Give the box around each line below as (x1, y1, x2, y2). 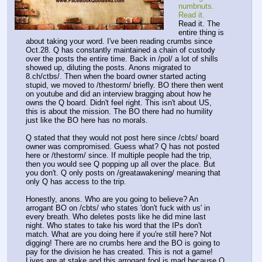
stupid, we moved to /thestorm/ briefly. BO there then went (26, 80, 223, 89)
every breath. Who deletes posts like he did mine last (26, 212, 206, 221)
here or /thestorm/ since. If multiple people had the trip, (26, 150, 212, 160)
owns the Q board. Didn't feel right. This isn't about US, (26, 98, 212, 107)
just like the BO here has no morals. (26, 115, 148, 125)
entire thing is (178, 27, 224, 37)
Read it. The (178, 19, 220, 28)
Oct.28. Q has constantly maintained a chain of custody (26, 45, 215, 54)
